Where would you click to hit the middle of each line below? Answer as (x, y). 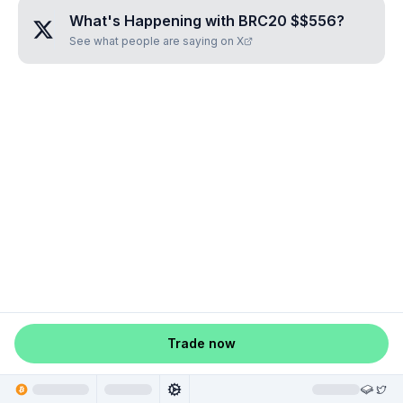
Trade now (201, 343)
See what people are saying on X (157, 41)
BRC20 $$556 (287, 21)
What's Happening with (154, 21)
